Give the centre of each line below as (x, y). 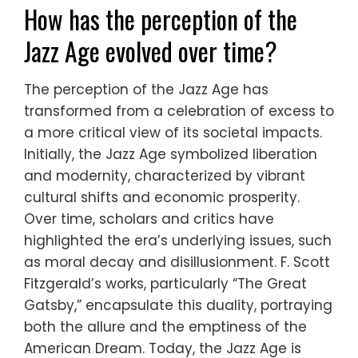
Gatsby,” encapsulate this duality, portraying (178, 306)
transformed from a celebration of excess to (179, 111)
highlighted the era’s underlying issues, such (178, 241)
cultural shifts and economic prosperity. (162, 198)
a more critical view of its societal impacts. (173, 133)
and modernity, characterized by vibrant (165, 176)
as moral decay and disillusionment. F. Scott (177, 263)
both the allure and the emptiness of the (165, 327)
